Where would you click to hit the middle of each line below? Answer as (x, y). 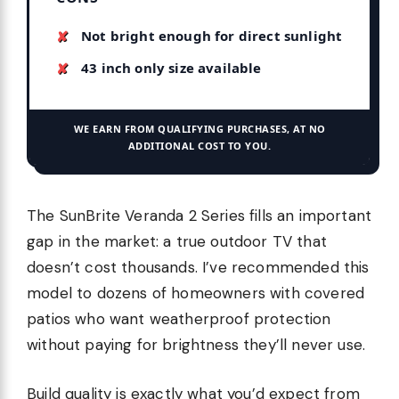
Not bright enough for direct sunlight (212, 36)
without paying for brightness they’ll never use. (196, 345)
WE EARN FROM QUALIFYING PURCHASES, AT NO (199, 129)
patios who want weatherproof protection (179, 319)
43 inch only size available (171, 68)
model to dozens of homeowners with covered (196, 293)
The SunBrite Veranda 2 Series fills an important (199, 216)
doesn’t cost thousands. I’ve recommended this (198, 268)
